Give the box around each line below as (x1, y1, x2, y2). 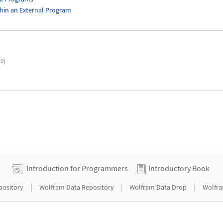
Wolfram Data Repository (39, 183, 115, 192)
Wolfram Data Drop (129, 183, 189, 192)
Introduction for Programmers (24, 163, 129, 174)
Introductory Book (148, 163, 210, 174)
